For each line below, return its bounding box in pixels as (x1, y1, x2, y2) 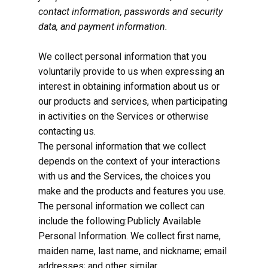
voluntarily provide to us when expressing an (38, 66, 224, 77)
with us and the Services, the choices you (38, 170, 211, 182)
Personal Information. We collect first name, (38, 230, 221, 242)
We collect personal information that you (38, 51, 206, 62)
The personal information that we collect (38, 141, 206, 152)
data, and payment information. (38, 21, 167, 32)
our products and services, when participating (38, 96, 227, 107)
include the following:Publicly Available (38, 215, 201, 227)
